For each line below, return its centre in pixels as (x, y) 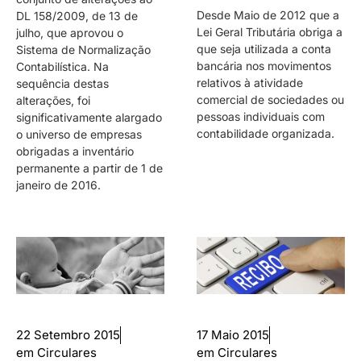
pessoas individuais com (261, 116)
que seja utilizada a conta (264, 48)
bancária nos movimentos (264, 65)
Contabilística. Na (62, 66)
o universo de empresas (79, 134)
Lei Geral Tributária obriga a (270, 31)
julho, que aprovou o (70, 32)
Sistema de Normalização (83, 49)
